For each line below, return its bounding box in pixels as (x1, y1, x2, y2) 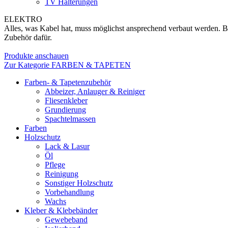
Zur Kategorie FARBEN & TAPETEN (4, 61, 131, 69)
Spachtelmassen (45, 115, 96, 123)
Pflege (45, 160, 65, 169)
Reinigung (45, 169, 78, 178)
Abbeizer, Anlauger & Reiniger (45, 87, 145, 96)
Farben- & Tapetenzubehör (24, 78, 111, 87)
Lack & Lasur (45, 142, 90, 151)
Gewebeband (45, 215, 88, 224)
